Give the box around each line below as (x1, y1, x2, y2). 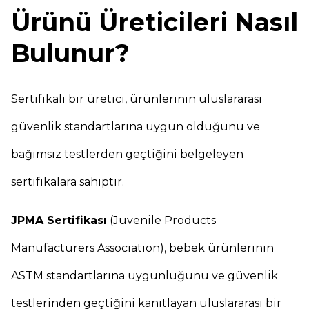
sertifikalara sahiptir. (11, 175, 124, 188)
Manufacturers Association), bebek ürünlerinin (11, 241, 274, 255)
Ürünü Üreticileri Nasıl (11, 7, 298, 37)
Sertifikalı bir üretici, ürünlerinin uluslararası (11, 92, 262, 106)
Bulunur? (11, 38, 130, 68)
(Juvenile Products (107, 214, 216, 227)
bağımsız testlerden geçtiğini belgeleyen (11, 148, 243, 161)
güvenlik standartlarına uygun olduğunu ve (11, 120, 260, 133)
